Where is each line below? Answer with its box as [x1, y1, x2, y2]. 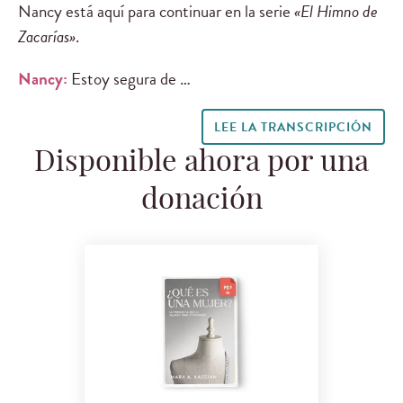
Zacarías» [18, 22, 76, 49]
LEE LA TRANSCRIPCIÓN [213, 117, 372, 137]
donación [140, 186, 263, 216]
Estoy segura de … [71, 65, 191, 92]
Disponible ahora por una [34, 148, 369, 178]
